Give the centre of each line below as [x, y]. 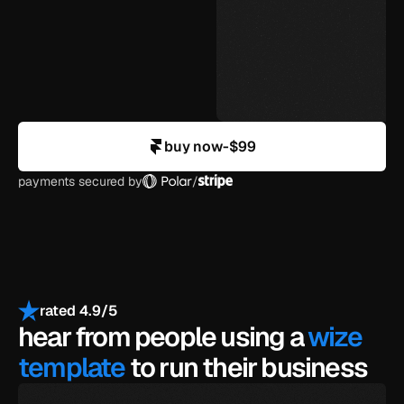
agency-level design [305, 35]
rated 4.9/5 [79, 310]
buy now [193, 147]
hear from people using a [163, 337]
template [72, 367]
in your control [286, 92]
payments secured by [80, 181]
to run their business [246, 367]
